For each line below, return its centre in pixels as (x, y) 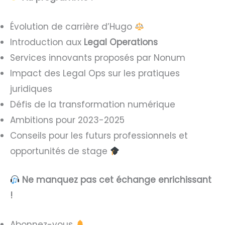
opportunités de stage (60, 151)
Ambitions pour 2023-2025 (67, 120)
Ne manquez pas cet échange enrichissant (117, 180)
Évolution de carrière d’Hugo (72, 27)
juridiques (31, 89)
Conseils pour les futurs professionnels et (99, 136)
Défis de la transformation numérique (93, 105)
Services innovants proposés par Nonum (98, 58)
